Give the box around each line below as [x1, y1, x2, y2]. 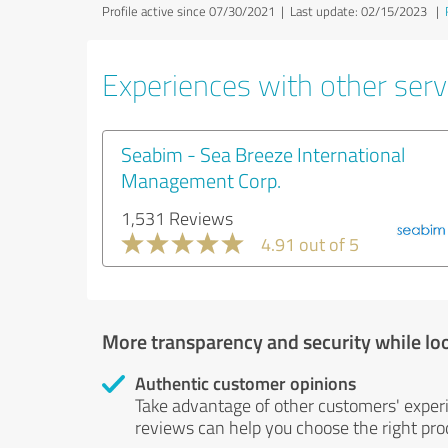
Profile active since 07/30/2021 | [102, 2, 290, 20]
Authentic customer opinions [135, 370, 356, 396]
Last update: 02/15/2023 [290, 2, 427, 20]
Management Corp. [121, 166, 281, 194]
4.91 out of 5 [261, 232, 359, 256]
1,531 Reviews [121, 206, 233, 230]
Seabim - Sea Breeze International [121, 140, 405, 168]
